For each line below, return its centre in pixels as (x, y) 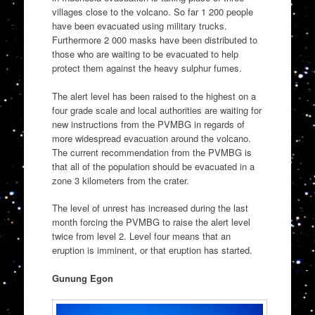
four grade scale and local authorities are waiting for (156, 110)
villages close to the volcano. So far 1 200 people (152, 12)
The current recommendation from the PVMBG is (152, 152)
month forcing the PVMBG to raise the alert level (151, 222)
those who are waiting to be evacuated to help (145, 54)
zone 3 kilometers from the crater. (120, 180)
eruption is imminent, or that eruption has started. (152, 250)
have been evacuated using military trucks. (139, 26)
